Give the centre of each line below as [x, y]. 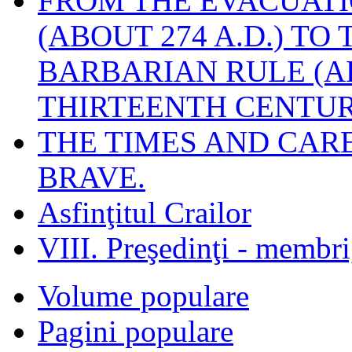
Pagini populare [136, 331]
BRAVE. [92, 177]
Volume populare [143, 295]
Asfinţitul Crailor [145, 212]
